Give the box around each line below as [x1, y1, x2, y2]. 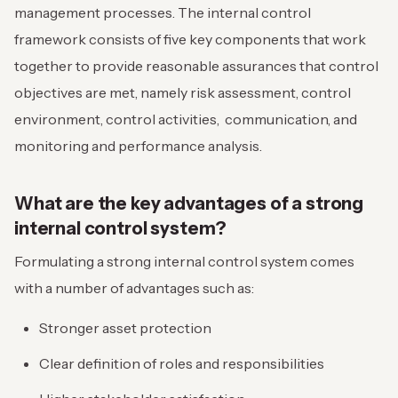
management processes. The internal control [14, 4, 311, 22]
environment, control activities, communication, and [14, 110, 357, 129]
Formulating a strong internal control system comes [14, 252, 354, 271]
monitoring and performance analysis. [14, 137, 262, 155]
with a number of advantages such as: [14, 279, 254, 298]
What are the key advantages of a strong [14, 193, 364, 215]
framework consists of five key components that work [14, 30, 366, 49]
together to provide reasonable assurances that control [14, 57, 378, 76]
